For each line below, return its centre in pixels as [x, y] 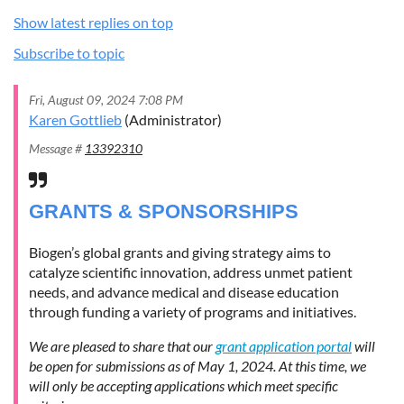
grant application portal [284, 345]
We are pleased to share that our [122, 345]
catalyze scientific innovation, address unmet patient [191, 271]
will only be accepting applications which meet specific [184, 385]
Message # [57, 148]
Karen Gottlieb [75, 119]
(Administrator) [172, 119]
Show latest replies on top [93, 22]
